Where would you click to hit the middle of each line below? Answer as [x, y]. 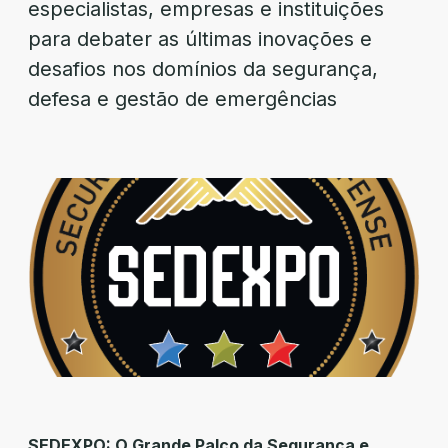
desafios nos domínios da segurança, [203, 69]
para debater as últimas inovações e [200, 39]
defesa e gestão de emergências [182, 99]
